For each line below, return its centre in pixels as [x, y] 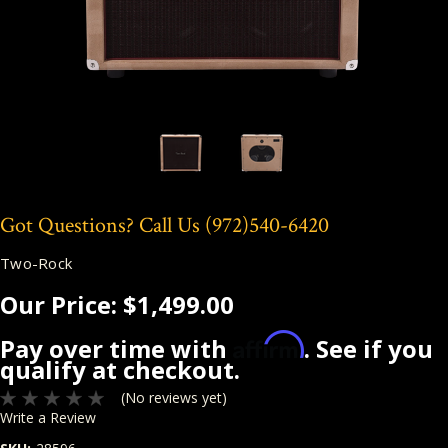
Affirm [268, 344]
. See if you [368, 348]
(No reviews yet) [173, 398]
